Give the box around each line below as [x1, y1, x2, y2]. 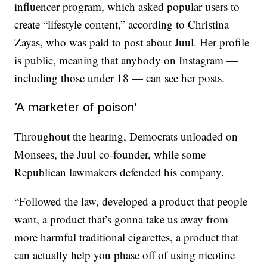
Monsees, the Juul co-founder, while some [14, 147, 206, 162]
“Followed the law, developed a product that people [14, 194, 248, 209]
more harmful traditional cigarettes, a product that [14, 229, 239, 244]
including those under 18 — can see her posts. [14, 70, 225, 85]
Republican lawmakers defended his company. [14, 164, 225, 179]
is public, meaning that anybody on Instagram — [14, 52, 238, 67]
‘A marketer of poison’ [14, 100, 138, 114]
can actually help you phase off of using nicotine [14, 247, 235, 262]
